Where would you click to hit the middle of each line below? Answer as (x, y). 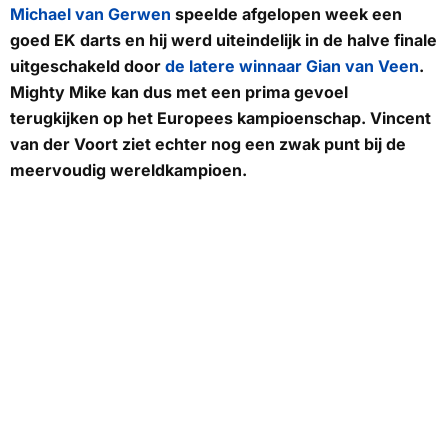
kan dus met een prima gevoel (229, 91)
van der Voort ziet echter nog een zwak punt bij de (208, 143)
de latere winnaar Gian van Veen (292, 65)
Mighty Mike (60, 91)
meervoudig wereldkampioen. (128, 169)
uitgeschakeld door (87, 65)
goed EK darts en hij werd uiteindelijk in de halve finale (223, 39)
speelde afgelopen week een (286, 13)
